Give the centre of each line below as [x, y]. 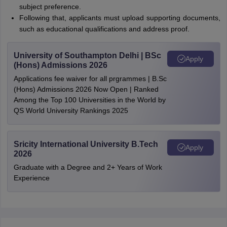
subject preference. [50, 7]
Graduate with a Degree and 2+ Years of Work [88, 167]
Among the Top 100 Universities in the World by [89, 100]
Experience [31, 178]
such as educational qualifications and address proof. [104, 29]
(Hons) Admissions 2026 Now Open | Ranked [86, 89]
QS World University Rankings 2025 [71, 110]
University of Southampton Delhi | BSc [87, 55]
